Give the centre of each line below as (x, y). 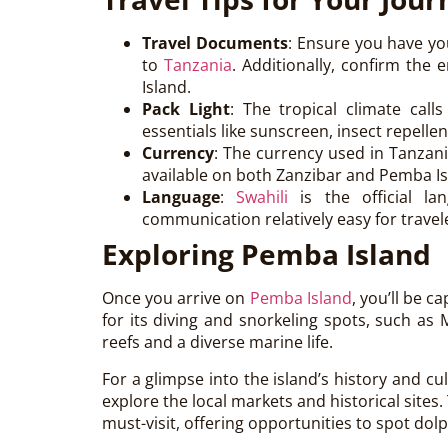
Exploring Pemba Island (266, 254)
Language (181, 197)
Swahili (262, 197)
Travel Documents (215, 43)
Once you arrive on (176, 298)
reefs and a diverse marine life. (217, 342)
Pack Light (186, 109)
